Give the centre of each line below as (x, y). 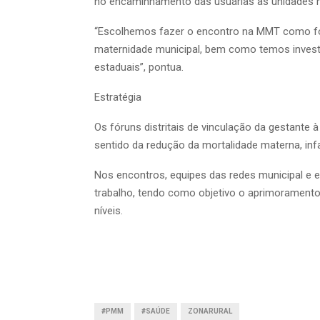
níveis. (109, 210)
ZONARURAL (210, 311)
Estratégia (118, 97)
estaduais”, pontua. (139, 67)
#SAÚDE (156, 311)
